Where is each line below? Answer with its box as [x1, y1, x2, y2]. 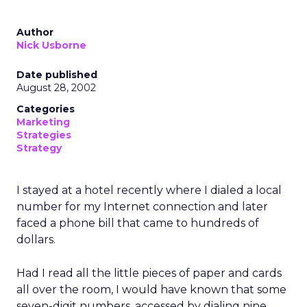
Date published [16, 69, 97, 81]
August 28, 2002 [16, 82, 96, 94]
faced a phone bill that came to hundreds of [16, 217, 259, 230]
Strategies [16, 129, 71, 141]
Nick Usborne [16, 39, 86, 51]
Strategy [16, 142, 62, 154]
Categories [16, 103, 75, 115]
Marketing [16, 116, 70, 128]
